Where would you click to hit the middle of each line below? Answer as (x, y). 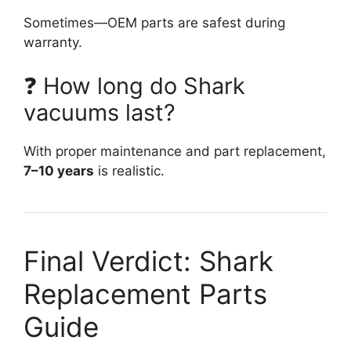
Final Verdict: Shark (148, 261)
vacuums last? (100, 112)
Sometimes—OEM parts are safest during (154, 23)
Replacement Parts (145, 293)
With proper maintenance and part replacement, (175, 151)
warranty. (53, 43)
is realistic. (129, 170)
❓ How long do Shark (134, 85)
